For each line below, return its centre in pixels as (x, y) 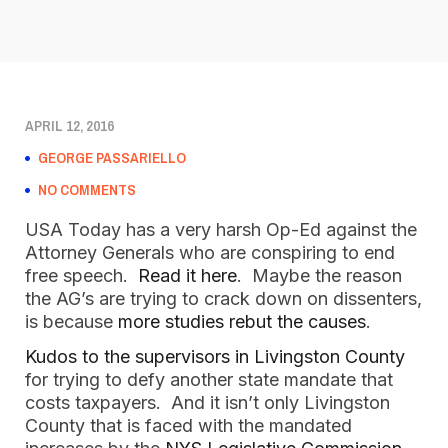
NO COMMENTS (87, 189)
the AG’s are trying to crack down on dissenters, (223, 298)
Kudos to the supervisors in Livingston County (215, 356)
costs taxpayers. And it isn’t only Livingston (207, 402)
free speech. (81, 275)
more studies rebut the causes (242, 321)
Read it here (187, 275)
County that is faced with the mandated (188, 425)
